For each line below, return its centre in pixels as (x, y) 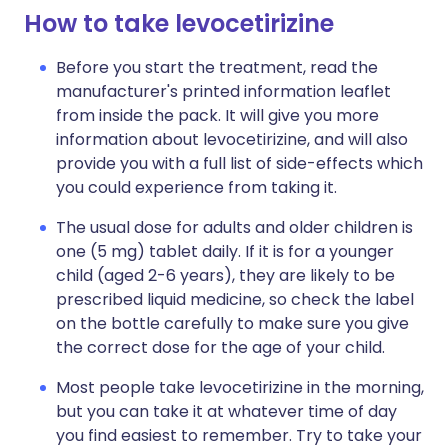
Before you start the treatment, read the (217, 67)
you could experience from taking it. (196, 187)
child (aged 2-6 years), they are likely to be (225, 275)
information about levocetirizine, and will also (232, 139)
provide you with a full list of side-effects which (239, 163)
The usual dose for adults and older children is (234, 227)
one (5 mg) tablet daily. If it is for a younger (225, 251)
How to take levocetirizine (179, 23)
